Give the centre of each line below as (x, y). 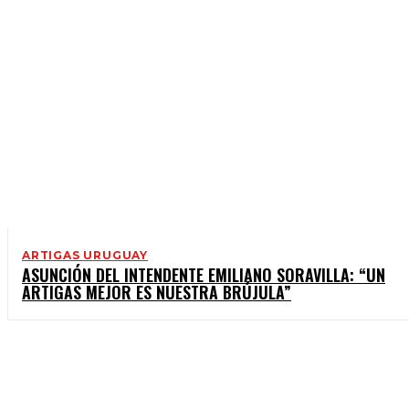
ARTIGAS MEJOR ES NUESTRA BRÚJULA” (157, 293)
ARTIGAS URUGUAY (85, 256)
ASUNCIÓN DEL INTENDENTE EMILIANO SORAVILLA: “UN (204, 275)
